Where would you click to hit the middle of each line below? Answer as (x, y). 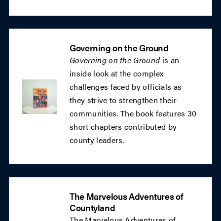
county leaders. (97, 140)
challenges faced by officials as (126, 87)
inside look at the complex (117, 73)
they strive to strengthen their (123, 100)
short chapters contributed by (123, 127)
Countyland (92, 207)
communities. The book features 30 (133, 113)
